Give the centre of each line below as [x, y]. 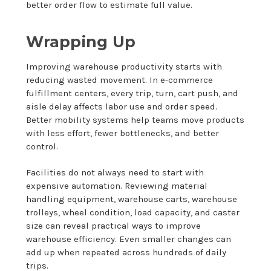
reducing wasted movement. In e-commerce [120, 80]
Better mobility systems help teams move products [135, 119]
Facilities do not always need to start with [115, 172]
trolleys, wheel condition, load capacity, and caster [133, 212]
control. [42, 146]
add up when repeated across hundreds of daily [126, 252]
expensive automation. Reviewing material [117, 185]
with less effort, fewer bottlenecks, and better [123, 133]
